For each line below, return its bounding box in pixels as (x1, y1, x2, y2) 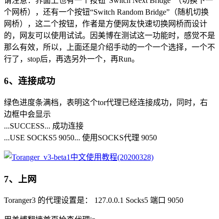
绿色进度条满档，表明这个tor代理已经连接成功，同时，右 (4, 98, 208, 107)
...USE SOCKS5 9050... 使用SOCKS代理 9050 (4, 133, 157, 142)
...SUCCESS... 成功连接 (4, 121, 84, 130)
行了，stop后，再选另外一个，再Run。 (4, 55, 139, 64)
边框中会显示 (4, 109, 51, 118)
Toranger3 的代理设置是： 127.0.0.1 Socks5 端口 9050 (4, 196, 183, 205)
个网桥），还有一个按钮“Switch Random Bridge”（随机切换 (4, 8, 209, 17)
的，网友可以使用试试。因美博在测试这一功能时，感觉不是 (4, 31, 215, 40)
